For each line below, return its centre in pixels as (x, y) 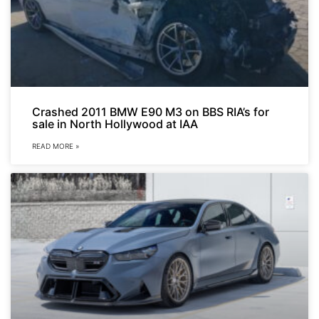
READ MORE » (56, 146)
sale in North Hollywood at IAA (115, 124)
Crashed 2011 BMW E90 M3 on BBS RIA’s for (151, 111)
